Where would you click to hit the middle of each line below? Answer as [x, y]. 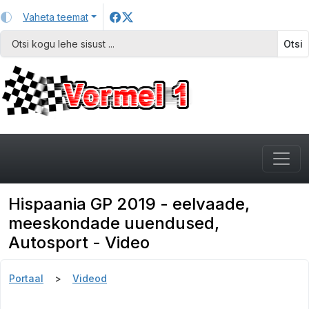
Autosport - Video [79, 242]
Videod [90, 278]
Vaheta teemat [56, 17]
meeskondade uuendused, [114, 223]
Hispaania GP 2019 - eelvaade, [129, 204]
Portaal [26, 278]
